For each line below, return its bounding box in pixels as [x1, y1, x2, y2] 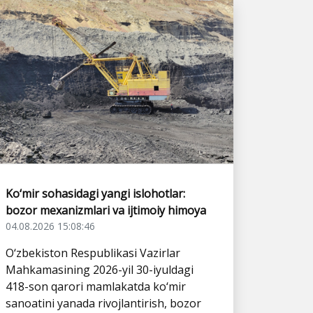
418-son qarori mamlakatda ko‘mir [6, 278, 186, 294]
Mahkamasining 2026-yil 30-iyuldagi [6, 261, 194, 277]
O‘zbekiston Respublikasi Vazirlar [6, 245, 180, 261]
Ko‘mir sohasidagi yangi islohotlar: [6, 185, 185, 201]
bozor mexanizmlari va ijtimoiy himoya [6, 202, 206, 218]
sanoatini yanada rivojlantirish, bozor [6, 295, 201, 311]
